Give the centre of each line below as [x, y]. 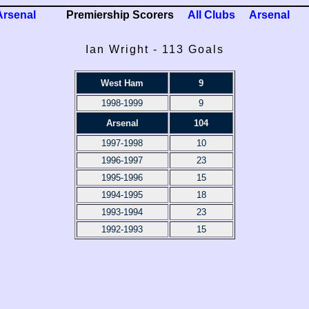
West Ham [122, 83]
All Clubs [211, 15]
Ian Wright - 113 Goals [154, 49]
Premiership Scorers [120, 15]
